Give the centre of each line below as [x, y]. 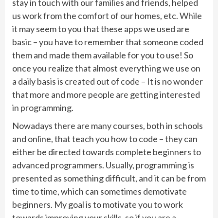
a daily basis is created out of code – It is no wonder [108, 81]
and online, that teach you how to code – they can [105, 138]
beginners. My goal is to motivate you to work [98, 204]
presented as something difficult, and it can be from [109, 178]
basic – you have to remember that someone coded [108, 42]
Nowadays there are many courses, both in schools [108, 125]
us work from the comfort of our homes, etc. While [107, 15]
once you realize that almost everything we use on [106, 68]
